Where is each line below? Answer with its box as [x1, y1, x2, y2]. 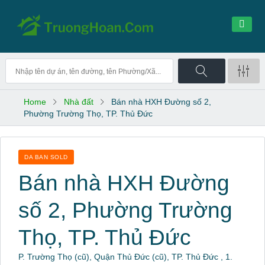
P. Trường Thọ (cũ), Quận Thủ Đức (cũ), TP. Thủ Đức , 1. [18, 251, 232, 261]
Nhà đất [64, 97, 94, 106]
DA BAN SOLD [24, 153, 68, 160]
